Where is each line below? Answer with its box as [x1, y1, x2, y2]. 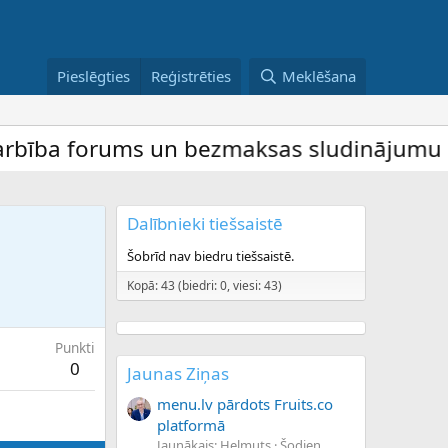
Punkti [55, 338, 95, 358]
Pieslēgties [57, 65, 131, 86]
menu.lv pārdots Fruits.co [157, 394, 333, 415]
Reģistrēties [151, 65, 232, 86]
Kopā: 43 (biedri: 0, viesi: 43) [127, 276, 282, 294]
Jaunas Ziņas [127, 361, 229, 385]
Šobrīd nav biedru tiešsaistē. [127, 246, 294, 265]
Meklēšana [282, 65, 356, 86]
